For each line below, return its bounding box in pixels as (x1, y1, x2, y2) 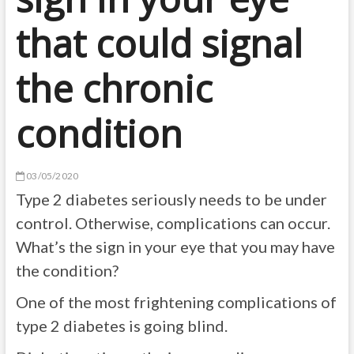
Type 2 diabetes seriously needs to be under (15, 190, 327, 209)
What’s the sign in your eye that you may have (15, 237, 335, 256)
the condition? (15, 261, 119, 280)
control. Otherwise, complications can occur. (15, 213, 330, 232)
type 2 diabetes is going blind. (15, 316, 228, 335)
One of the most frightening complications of (15, 292, 337, 311)
